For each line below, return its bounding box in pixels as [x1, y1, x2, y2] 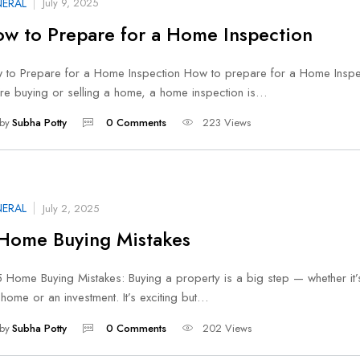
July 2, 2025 [43, 200, 99, 216]
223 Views [202, 115, 251, 131]
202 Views [202, 320, 252, 336]
